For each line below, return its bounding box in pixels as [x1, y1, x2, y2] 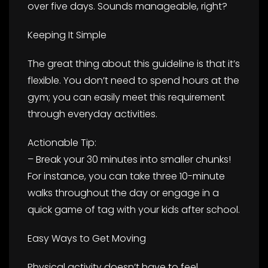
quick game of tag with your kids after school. [28, 202, 240, 217]
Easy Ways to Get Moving [28, 231, 146, 245]
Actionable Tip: [28, 135, 96, 150]
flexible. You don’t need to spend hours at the [28, 73, 239, 87]
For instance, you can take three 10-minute [28, 169, 225, 183]
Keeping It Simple [28, 28, 106, 42]
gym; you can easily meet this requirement [28, 90, 225, 104]
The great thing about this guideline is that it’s [28, 56, 240, 71]
